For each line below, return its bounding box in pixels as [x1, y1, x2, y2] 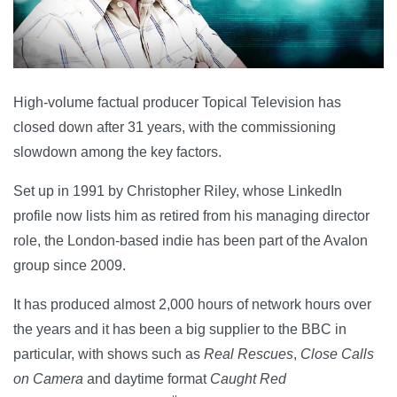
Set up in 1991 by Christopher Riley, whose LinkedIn [13, 183, 342, 199]
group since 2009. [13, 258, 126, 274]
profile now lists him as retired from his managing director [13, 208, 370, 224]
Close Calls [300, 346, 374, 362]
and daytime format [87, 371, 210, 387]
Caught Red [210, 371, 286, 387]
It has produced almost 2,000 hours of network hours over [13, 297, 371, 313]
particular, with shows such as [13, 346, 204, 362]
